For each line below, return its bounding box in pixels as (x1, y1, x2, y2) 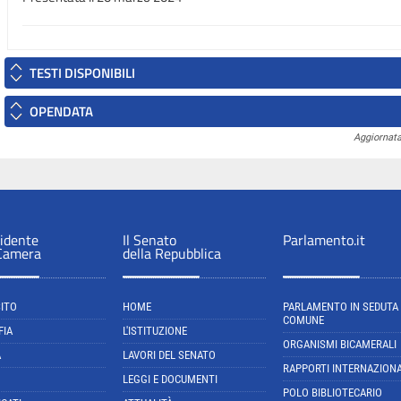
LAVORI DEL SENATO (123, 348, 216, 362)
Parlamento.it (283, 229, 365, 251)
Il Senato (123, 229, 176, 251)
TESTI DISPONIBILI (30, 63, 135, 83)
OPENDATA (30, 101, 93, 122)
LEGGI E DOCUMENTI (123, 372, 218, 386)
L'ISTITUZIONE (123, 324, 187, 337)
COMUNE (283, 313, 324, 327)
